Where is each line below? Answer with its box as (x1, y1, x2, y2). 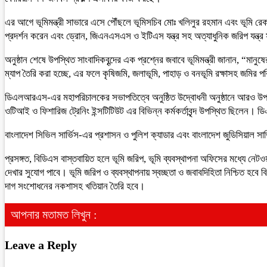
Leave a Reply (5, 238, 77, 252)
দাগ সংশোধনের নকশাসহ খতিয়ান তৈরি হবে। (5, 181, 145, 192)
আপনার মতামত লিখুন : (11, 208, 97, 221)
